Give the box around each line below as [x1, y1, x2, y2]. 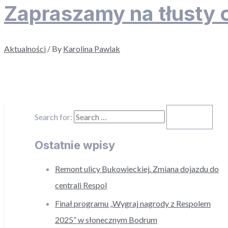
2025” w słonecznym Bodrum [55, 215, 157, 225]
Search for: [35, 111, 72, 122]
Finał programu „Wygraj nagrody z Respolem [55, 198, 211, 209]
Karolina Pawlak [63, 43, 120, 53]
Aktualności [4, 43, 46, 53]
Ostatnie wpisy [35, 138, 115, 152]
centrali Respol [55, 180, 107, 190]
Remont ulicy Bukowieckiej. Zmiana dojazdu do [55, 164, 219, 174]
